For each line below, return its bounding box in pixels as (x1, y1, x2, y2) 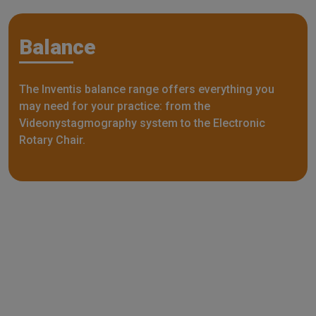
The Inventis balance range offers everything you (19, 82, 274, 96)
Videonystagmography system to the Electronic (19, 116, 265, 130)
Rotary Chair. (19, 133, 88, 147)
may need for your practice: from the (19, 99, 210, 113)
